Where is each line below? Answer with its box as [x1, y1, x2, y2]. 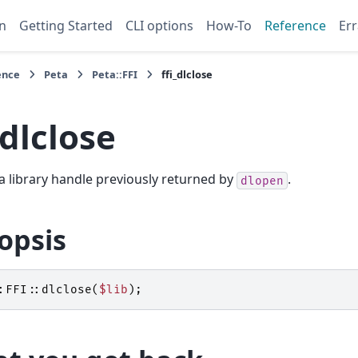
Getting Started [19, 17, 113, 34]
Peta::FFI [92, 67, 138, 82]
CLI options [125, 17, 193, 34]
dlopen [241, 173, 284, 188]
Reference [265, 17, 326, 34]
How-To [206, 17, 252, 34]
